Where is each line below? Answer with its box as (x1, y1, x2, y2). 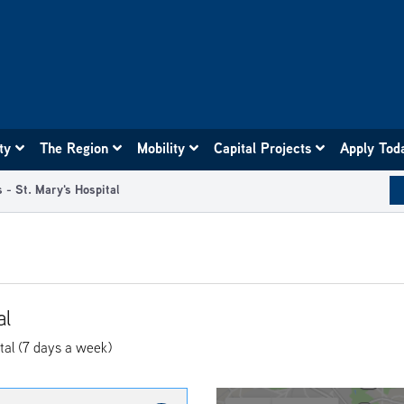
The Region (40, 137, 110, 158)
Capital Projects (214, 137, 313, 158)
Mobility (137, 137, 187, 158)
